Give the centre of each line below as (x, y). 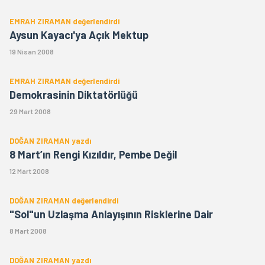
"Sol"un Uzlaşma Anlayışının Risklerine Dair (111, 214)
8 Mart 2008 (28, 231)
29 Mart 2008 (30, 111)
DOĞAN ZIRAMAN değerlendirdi (64, 201)
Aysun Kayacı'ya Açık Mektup (79, 35)
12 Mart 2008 (29, 171)
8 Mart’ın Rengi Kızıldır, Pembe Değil (93, 154)
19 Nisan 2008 (32, 51)
